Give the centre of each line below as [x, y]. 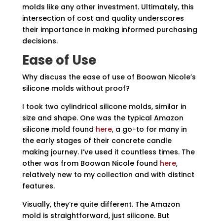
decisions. [40, 41]
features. [38, 186]
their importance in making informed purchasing [110, 30]
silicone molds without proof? [78, 88]
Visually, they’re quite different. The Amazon [101, 204]
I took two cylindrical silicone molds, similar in [104, 107]
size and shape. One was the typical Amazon [103, 118]
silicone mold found [59, 129]
